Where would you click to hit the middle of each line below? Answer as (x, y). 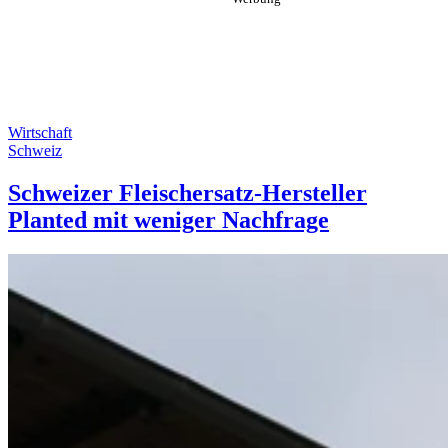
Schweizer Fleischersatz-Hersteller (187, 192)
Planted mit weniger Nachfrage (168, 219)
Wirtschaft (40, 132)
